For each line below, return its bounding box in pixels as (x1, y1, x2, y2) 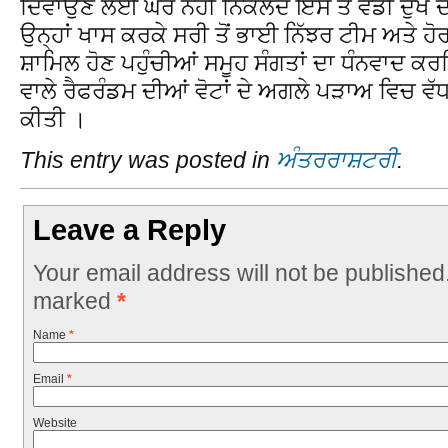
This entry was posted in (20, 147, 276, 174)
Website (32, 416, 77, 431)
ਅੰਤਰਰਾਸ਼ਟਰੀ (276, 147, 397, 174)
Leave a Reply (33, 214, 227, 247)
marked (32, 287, 117, 314)
